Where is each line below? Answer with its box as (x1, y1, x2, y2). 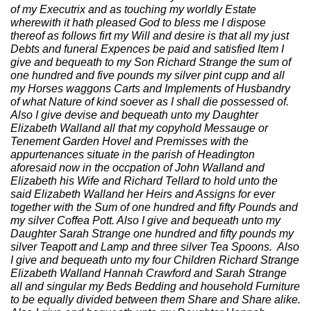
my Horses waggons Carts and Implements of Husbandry (10, 83, 290, 94)
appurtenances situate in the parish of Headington (10, 149, 255, 160)
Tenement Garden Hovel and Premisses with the (10, 135, 249, 147)
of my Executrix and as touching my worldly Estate (10, 3, 256, 15)
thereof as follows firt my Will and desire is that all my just (10, 30, 289, 42)
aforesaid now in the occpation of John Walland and (10, 162, 264, 174)
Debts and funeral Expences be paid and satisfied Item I (10, 43, 284, 55)
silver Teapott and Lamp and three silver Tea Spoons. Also (10, 241, 299, 253)
